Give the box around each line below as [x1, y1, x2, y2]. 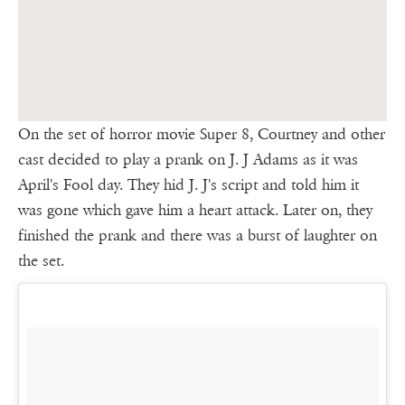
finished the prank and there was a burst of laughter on [18, 226, 377, 246]
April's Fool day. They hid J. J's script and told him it [18, 175, 359, 195]
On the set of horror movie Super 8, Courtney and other [18, 125, 385, 145]
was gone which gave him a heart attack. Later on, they [18, 201, 372, 221]
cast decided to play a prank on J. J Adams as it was [18, 150, 358, 170]
